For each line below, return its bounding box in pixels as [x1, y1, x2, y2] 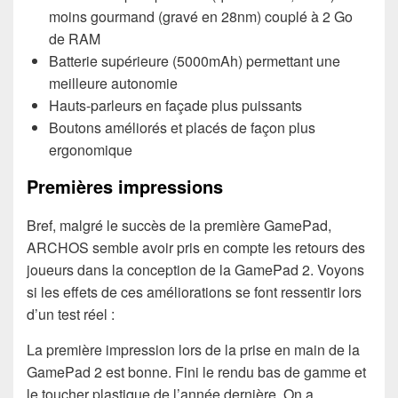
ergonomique [49, 139, 132, 161]
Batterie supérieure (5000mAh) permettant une [49, 51, 340, 72]
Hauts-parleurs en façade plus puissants [49, 95, 302, 116]
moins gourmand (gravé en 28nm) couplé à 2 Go [49, 6, 353, 28]
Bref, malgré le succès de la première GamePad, [27, 214, 331, 235]
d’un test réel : [27, 303, 115, 324]
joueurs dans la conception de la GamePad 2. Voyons [27, 259, 364, 280]
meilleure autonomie [49, 73, 178, 94]
